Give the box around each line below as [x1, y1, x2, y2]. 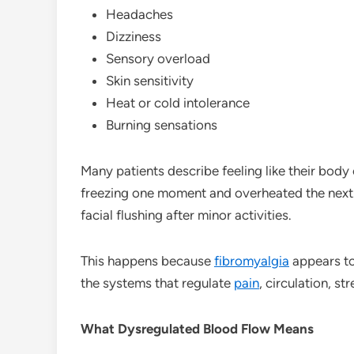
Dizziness [106, 28, 161, 44]
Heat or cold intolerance [106, 94, 250, 111]
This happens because [81, 252, 214, 269]
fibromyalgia [214, 252, 289, 269]
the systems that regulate [81, 274, 234, 291]
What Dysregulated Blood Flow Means [81, 320, 314, 337]
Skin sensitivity [106, 72, 194, 88]
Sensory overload [106, 50, 210, 66]
